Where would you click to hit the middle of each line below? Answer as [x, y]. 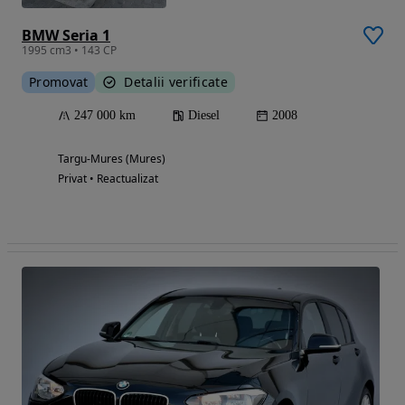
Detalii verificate [176, 81]
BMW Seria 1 [66, 35]
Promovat [59, 81]
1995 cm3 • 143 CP [69, 50]
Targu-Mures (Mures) [112, 158]
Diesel [204, 115]
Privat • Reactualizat [108, 178]
